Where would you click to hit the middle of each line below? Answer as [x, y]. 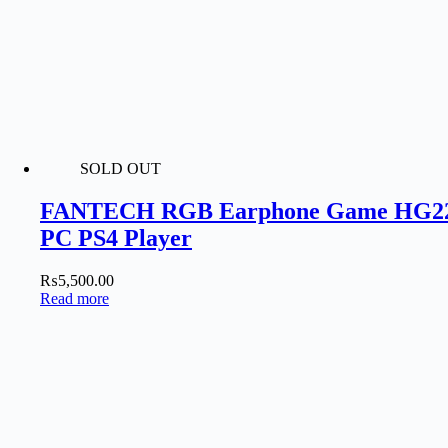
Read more [74, 299]
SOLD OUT [120, 169]
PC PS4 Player [116, 238]
